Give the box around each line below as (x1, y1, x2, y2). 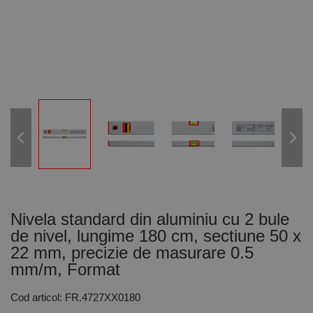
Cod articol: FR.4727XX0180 (10, 291, 140, 303)
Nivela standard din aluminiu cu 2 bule (10, 210, 289, 228)
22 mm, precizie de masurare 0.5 (10, 243, 254, 262)
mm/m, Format (10, 260, 120, 279)
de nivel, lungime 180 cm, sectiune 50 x (10, 226, 301, 245)
